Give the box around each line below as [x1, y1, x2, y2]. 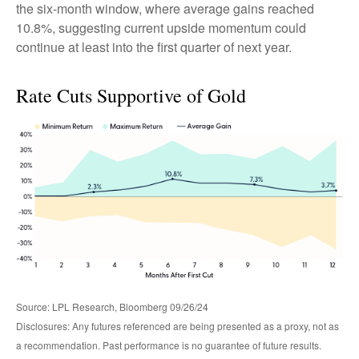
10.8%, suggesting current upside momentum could [16, 18, 306, 38]
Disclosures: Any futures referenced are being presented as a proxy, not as [16, 319, 339, 333]
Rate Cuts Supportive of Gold [16, 83, 246, 109]
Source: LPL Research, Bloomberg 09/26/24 [16, 300, 208, 314]
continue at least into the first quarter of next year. [16, 38, 292, 57]
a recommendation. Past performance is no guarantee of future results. [16, 338, 321, 353]
